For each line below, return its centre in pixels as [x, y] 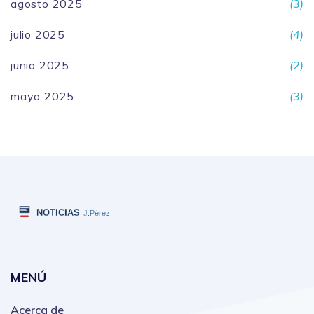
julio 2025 [38, 35]
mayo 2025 [43, 96]
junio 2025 [40, 66]
